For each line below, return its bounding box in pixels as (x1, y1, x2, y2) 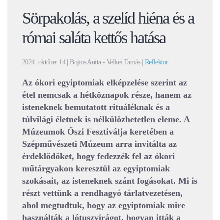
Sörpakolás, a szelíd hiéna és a (22, 9, 194, 27)
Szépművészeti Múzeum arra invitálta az (22, 139, 177, 149)
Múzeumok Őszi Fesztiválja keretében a (22, 127, 174, 137)
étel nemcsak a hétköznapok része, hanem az (22, 90, 192, 100)
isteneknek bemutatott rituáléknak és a (22, 102, 170, 112)
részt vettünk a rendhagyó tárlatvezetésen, (22, 188, 183, 198)
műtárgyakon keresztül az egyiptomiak (22, 164, 170, 174)
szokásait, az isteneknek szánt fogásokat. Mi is (22, 176, 197, 186)
